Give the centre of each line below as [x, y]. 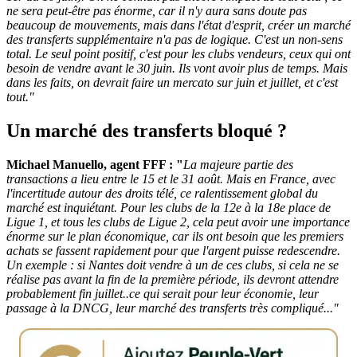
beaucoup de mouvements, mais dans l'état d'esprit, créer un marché [178, 25]
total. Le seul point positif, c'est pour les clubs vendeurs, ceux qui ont [178, 53]
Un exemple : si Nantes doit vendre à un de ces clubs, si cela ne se [173, 265]
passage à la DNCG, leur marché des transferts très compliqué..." [173, 308]
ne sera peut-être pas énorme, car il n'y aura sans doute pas [157, 10]
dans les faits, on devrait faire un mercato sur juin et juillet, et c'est [172, 82]
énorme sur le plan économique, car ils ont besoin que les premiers [175, 236]
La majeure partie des [238, 164]
